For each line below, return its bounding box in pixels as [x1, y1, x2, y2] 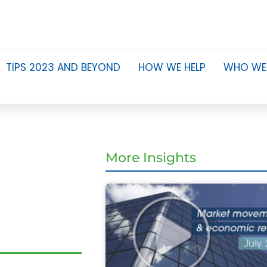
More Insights [105, 149, 196, 166]
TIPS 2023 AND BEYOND [5, 60, 120, 74]
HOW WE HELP [138, 60, 206, 74]
